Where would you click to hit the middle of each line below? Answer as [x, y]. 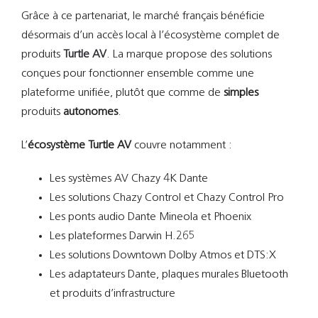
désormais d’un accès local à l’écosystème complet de [150, 35]
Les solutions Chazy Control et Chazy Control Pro [166, 198]
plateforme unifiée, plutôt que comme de [122, 93]
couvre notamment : [181, 145]
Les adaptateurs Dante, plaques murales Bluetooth [169, 274]
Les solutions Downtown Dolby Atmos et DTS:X [163, 255]
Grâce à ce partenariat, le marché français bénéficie [143, 16]
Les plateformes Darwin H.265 [122, 236]
